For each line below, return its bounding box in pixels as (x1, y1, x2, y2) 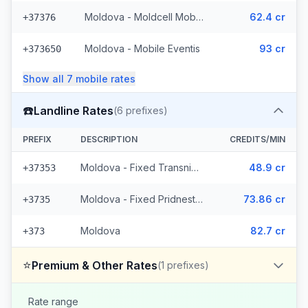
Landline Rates (34, 103, 113, 118)
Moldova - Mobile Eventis (85, 43, 200, 54)
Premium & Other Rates (32, 258, 157, 272)
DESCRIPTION (80, 134, 137, 144)
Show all (23, 73, 67, 85)
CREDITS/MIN (230, 134, 285, 144)
